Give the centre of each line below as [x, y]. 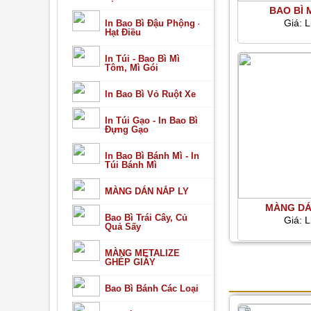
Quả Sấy [123, 227]
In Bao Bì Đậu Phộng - [152, 23]
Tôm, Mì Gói [131, 68]
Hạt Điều [123, 32]
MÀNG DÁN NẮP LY [146, 191]
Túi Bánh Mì [131, 165]
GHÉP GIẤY [130, 262]
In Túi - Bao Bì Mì [142, 59]
